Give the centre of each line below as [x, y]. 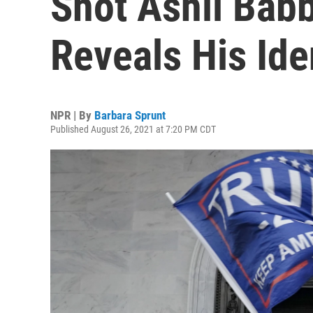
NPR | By [72, 115]
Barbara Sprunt [130, 115]
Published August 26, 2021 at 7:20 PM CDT [133, 129]
